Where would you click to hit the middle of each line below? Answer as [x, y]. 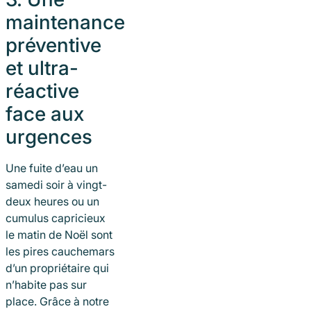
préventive [53, 45]
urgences [49, 136]
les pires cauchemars [60, 251]
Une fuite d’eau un [52, 168]
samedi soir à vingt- [56, 184]
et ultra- [42, 68]
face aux [45, 114]
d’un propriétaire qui [57, 268]
